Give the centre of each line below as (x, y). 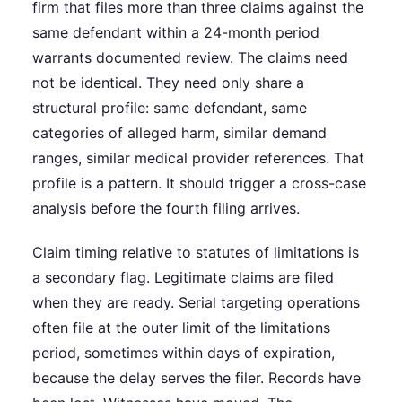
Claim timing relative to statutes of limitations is (196, 252)
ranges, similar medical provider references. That (198, 157)
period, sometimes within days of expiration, (184, 352)
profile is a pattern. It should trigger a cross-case (199, 183)
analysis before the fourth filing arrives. (166, 208)
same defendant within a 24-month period (176, 32)
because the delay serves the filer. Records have (197, 377)
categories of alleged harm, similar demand (179, 132)
